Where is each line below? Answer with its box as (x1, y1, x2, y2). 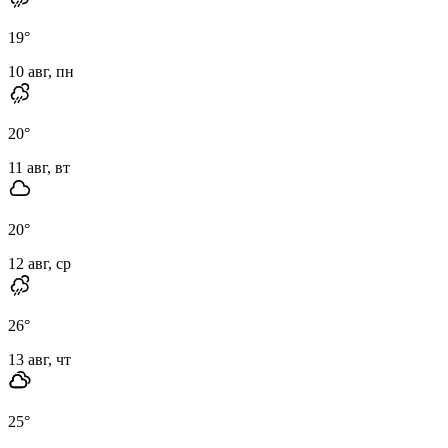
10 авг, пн (8, 62, 74, 80)
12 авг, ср (8, 254, 71, 272)
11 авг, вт (8, 158, 70, 176)
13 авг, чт (8, 350, 71, 368)
